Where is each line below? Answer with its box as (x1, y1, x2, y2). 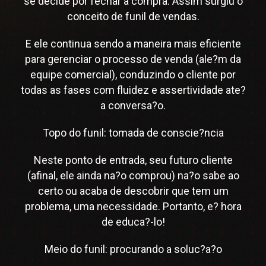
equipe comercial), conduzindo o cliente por (30, 68, 236, 81)
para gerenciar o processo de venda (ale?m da (25, 53, 241, 65)
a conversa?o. (100, 99, 166, 112)
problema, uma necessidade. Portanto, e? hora (24, 200, 242, 213)
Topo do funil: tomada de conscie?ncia (42, 126, 224, 139)
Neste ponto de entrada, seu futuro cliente (33, 154, 233, 166)
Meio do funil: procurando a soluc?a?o (44, 243, 222, 255)
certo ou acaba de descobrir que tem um (37, 185, 229, 197)
